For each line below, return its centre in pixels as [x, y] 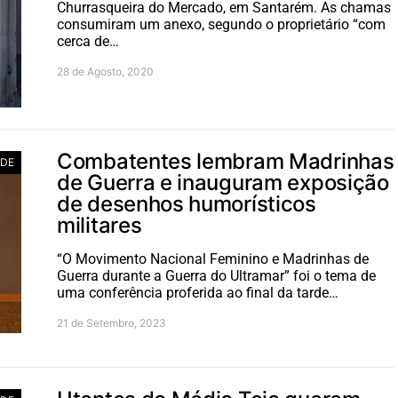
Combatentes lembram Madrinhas [226, 161]
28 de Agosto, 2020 [105, 72]
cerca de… [88, 41]
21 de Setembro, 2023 [111, 323]
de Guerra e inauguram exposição [223, 183]
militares [99, 225]
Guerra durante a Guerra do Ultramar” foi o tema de [216, 276]
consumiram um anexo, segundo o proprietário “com [221, 24]
